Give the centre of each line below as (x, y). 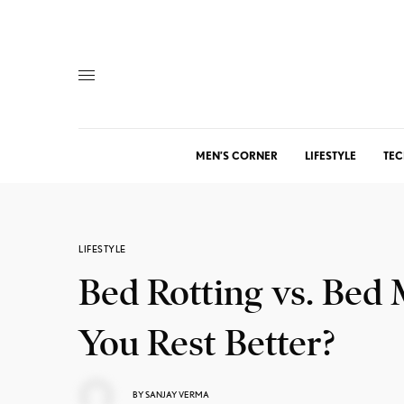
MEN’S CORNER (237, 156)
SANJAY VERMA (177, 394)
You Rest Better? (207, 343)
